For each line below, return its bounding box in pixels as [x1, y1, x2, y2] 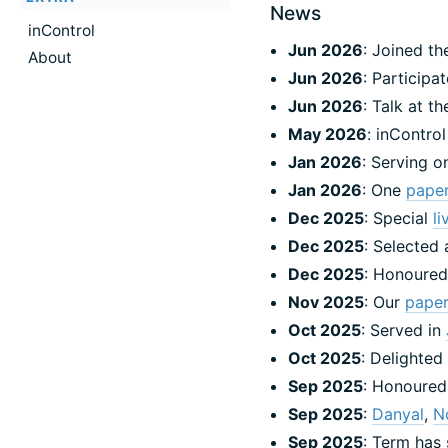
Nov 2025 [288, 291, 365, 312]
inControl [28, 20, 95, 40]
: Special [364, 207, 434, 228]
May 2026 [288, 123, 368, 144]
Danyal [372, 403, 425, 424]
